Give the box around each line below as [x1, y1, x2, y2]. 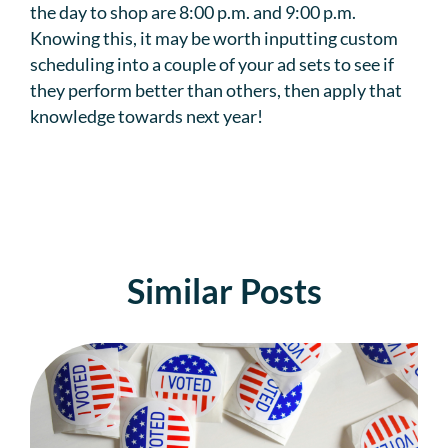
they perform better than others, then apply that [30, 79, 402, 102]
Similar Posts [126, 270, 322, 312]
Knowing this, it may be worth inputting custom [30, 27, 398, 50]
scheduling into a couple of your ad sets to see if [30, 53, 394, 76]
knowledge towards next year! [30, 105, 263, 128]
